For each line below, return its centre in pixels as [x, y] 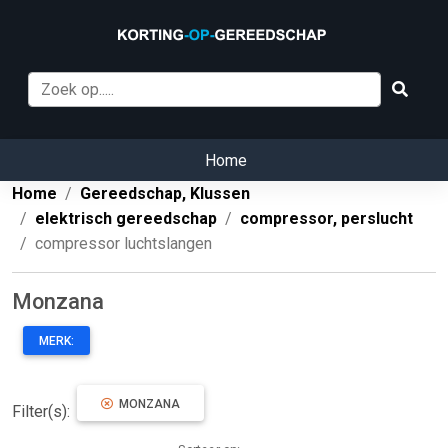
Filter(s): [43, 412]
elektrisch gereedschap [126, 219]
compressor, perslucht [326, 219]
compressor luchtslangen [123, 244]
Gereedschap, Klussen [165, 194]
